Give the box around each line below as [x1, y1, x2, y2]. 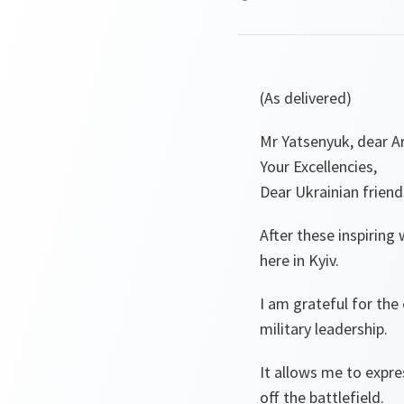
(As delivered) [260, 87, 352, 108]
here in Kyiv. [260, 250, 343, 271]
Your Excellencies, [260, 156, 381, 177]
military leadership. [260, 318, 391, 339]
